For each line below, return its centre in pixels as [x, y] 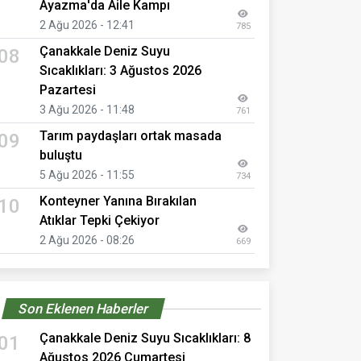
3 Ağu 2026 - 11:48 [87, 109]
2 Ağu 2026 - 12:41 [87, 25]
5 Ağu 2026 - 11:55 [87, 174]
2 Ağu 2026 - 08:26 [87, 240]
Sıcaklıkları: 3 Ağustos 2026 [120, 70]
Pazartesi [68, 89]
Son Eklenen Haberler [83, 308]
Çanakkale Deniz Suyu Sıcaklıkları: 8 [145, 338]
